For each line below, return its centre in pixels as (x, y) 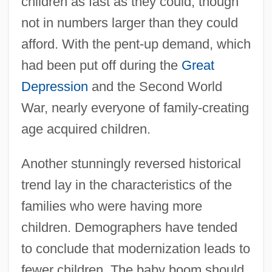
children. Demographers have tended (129, 227)
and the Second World (155, 86)
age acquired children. (86, 129)
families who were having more (111, 206)
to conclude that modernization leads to (135, 248)
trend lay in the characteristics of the (126, 185)
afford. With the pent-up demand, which (136, 44)
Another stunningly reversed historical (131, 163)
